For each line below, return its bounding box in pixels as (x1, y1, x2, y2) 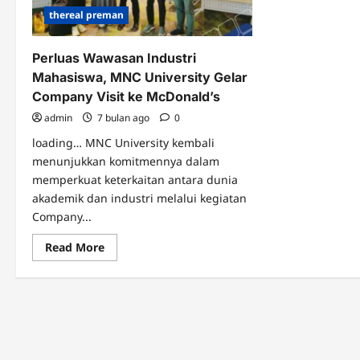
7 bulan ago (95, 110, 152, 125)
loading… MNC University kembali (32, 134, 215, 150)
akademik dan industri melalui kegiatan (32, 190, 247, 206)
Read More (45, 239, 104, 255)
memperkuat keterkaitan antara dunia (32, 171, 238, 187)
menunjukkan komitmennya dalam (32, 153, 219, 169)
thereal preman (49, 7, 124, 22)
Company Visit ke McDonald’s (32, 88, 220, 104)
